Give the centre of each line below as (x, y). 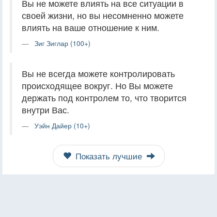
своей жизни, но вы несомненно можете (103, 15)
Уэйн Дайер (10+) (62, 125)
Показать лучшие (108, 156)
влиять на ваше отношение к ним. (91, 27)
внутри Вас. (46, 109)
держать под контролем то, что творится (104, 97)
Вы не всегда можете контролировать (98, 73)
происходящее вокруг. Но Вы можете (97, 85)
